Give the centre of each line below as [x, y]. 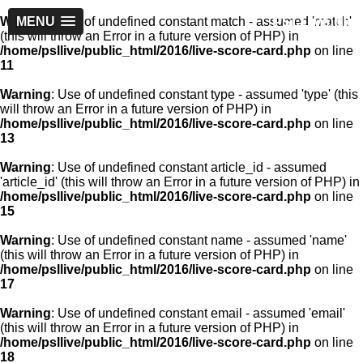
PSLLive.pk [312, 22]
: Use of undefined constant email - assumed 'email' [198, 313]
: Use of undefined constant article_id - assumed [189, 167]
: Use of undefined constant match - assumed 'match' [201, 21]
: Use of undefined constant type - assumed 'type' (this [205, 94]
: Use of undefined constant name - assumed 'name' [199, 240]
